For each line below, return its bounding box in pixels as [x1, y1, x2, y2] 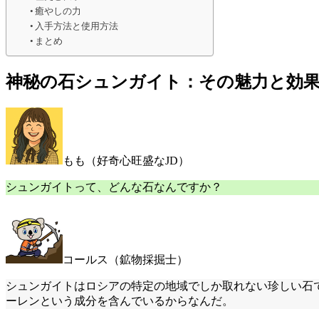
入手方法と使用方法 [35, 20, 119, 31]
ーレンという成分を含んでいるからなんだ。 [6, 294, 234, 307]
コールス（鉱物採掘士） [63, 253, 188, 266]
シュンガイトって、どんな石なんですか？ [6, 180, 222, 193]
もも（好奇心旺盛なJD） [63, 154, 189, 167]
